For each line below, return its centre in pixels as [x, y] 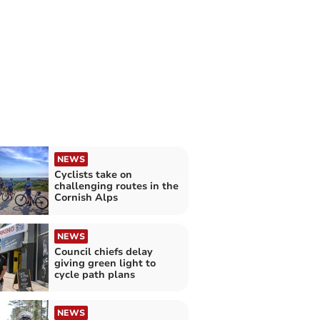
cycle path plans [94, 274]
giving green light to [105, 263]
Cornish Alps [86, 198]
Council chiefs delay [103, 251]
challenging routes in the [116, 186]
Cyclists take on [93, 175]
